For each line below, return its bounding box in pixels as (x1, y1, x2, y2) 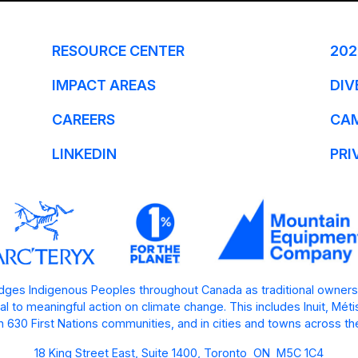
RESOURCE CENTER (51, 42, 185, 59)
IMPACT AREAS (51, 76, 156, 93)
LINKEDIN (51, 145, 117, 162)
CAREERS (51, 110, 115, 128)
